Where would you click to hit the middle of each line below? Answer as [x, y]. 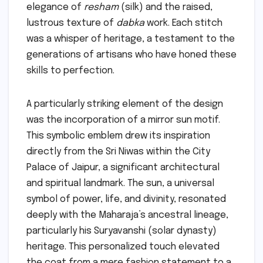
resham [101, 7]
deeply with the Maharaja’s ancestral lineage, [127, 215]
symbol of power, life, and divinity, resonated [126, 199]
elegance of [55, 7]
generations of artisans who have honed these [131, 55]
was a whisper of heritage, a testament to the [131, 39]
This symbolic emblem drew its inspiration [118, 136]
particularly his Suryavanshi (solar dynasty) [122, 231]
